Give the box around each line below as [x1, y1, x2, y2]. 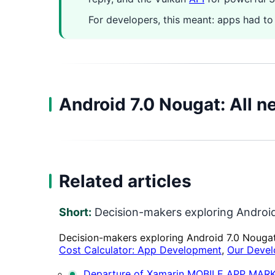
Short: [59, 205, 91, 219]
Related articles [59, 170, 192, 192]
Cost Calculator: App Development [59, 243, 222, 256]
